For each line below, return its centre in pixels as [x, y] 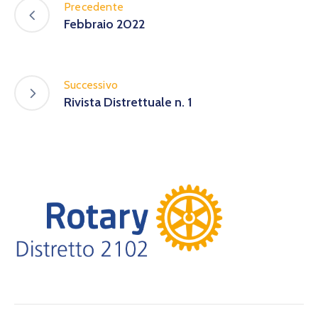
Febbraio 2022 [104, 24]
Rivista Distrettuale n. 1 [128, 102]
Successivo [91, 84]
